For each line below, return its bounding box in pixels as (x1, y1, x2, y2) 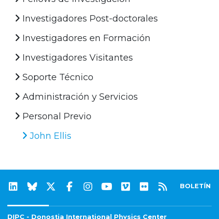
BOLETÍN (180, 182, 211, 190)
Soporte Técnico (20, 71, 93, 83)
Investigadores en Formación (20, 32, 151, 44)
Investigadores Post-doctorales (20, 13, 158, 24)
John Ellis (27, 130, 71, 141)
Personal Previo (20, 110, 91, 122)
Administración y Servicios (20, 91, 138, 102)
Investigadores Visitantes (20, 52, 133, 63)
